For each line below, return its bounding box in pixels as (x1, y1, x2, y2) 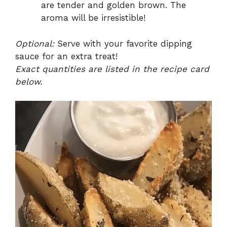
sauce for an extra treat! (15, 51, 118, 61)
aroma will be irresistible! (41, 13, 145, 23)
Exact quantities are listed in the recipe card (15, 63, 209, 74)
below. (15, 76, 43, 87)
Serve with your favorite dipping (54, 38, 192, 49)
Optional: (15, 38, 54, 49)
